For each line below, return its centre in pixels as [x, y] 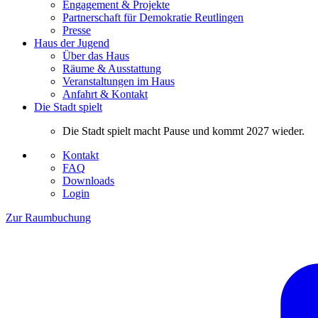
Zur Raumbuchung [48, 217]
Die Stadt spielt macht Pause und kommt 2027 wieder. [183, 131]
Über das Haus [96, 55]
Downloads [88, 180]
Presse [77, 30]
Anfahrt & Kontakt [105, 94]
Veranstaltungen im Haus [119, 81]
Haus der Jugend [72, 43]
